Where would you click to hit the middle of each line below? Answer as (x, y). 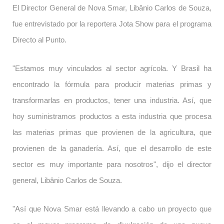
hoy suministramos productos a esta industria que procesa (112, 116)
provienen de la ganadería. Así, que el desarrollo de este (112, 148)
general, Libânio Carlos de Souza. (67, 180)
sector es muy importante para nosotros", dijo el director (112, 164)
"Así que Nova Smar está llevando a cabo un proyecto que (112, 209)
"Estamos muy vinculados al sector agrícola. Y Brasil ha (112, 68)
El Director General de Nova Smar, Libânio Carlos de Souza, (112, 8)
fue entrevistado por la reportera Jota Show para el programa (112, 24)
